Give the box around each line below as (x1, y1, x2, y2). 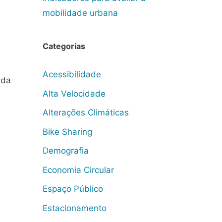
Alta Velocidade (43, 88, 106, 99)
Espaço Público (43, 184, 103, 194)
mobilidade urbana (43, 8, 118, 18)
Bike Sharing (43, 126, 92, 137)
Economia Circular (43, 165, 114, 175)
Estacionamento (43, 203, 107, 213)
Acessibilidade (43, 69, 101, 79)
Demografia (43, 146, 89, 156)
